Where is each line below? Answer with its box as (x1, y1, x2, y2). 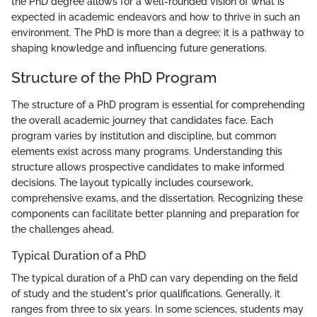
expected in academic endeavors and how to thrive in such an (11, 11, 300, 23)
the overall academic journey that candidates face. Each (11, 114, 273, 126)
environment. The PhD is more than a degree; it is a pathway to (11, 27, 304, 39)
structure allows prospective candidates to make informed (11, 161, 284, 173)
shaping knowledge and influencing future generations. (11, 42, 267, 54)
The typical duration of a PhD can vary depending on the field (11, 272, 298, 284)
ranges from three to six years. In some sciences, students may (11, 303, 304, 315)
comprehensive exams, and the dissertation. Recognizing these (11, 192, 303, 204)
